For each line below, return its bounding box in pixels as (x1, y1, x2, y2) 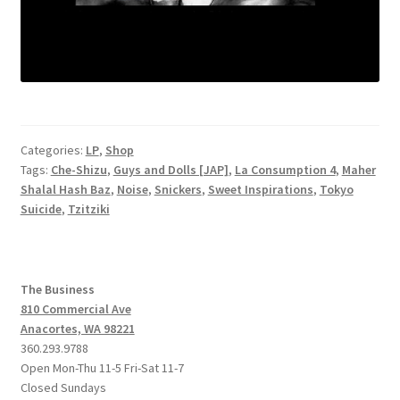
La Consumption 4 (234, 162, 336, 179)
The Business (20, 280, 95, 297)
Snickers (154, 181, 202, 198)
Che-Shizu (50, 162, 107, 179)
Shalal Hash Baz (20, 181, 111, 198)
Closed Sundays (20, 379, 106, 396)
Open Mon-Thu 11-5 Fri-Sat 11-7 (20, 359, 184, 376)
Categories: (20, 142, 86, 159)
